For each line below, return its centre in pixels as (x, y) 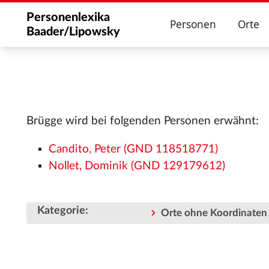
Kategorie (61, 211)
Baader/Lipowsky (73, 32)
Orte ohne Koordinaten (214, 213)
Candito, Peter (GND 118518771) (134, 149)
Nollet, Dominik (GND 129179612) (137, 166)
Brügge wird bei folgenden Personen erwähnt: (143, 121)
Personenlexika (68, 17)
